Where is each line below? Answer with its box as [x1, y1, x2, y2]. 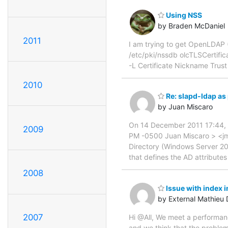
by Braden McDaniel [158, 21, 225, 30]
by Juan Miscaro [158, 102, 213, 111]
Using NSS [164, 10, 202, 19]
